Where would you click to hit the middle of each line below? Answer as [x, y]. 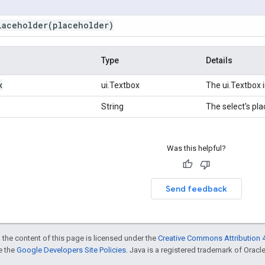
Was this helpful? [196, 148]
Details [219, 60]
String [112, 106]
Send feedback [196, 188]
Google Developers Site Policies [71, 250]
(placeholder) [81, 25]
